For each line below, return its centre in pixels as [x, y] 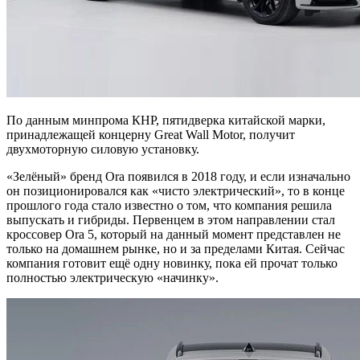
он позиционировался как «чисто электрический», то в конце [176, 190]
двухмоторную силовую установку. [103, 149]
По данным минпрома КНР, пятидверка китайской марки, [166, 120]
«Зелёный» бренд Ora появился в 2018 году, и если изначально [178, 176]
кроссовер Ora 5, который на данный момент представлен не [174, 234]
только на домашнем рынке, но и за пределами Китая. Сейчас [176, 248]
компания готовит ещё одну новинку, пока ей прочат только [172, 263]
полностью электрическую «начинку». [112, 277]
